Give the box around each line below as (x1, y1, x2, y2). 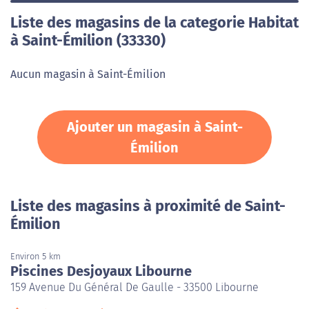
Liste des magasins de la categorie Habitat (10, 13, 299, 32)
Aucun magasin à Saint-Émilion (10, 67, 166, 81)
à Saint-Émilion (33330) (10, 31, 166, 50)
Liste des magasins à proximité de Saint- (10, 197, 286, 215)
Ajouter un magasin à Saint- (66, 118, 243, 135)
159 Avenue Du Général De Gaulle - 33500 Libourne (10, 280, 259, 294)
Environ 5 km (10, 250, 61, 261)
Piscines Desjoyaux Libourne (10, 262, 192, 279)
